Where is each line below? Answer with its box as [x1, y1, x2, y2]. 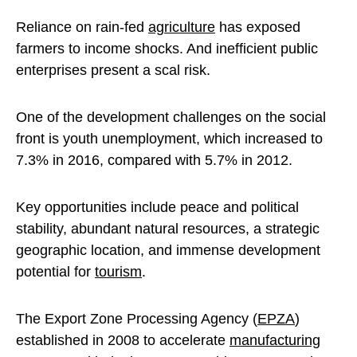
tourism [95, 264, 142, 280]
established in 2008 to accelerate [16, 332, 229, 349]
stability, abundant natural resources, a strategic [16, 221, 320, 237]
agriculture [148, 19, 215, 36]
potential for [16, 264, 95, 280]
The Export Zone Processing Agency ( [16, 311, 257, 328]
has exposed [215, 19, 300, 36]
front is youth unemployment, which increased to [16, 131, 323, 147]
